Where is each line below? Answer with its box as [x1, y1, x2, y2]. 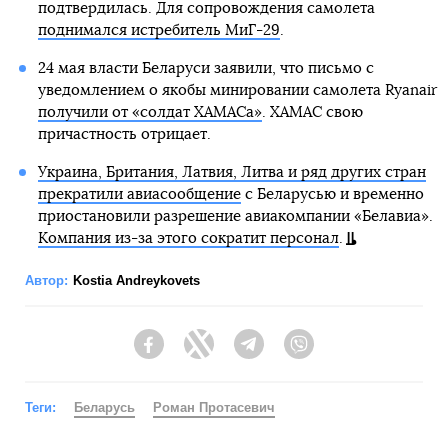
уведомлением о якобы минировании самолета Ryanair [37, 83, 437, 99]
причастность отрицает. [37, 127, 211, 143]
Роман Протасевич [153, 400, 275, 416]
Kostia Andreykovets [73, 273, 200, 289]
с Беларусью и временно [240, 187, 424, 203]
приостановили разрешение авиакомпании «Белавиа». [37, 209, 433, 225]
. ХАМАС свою [261, 105, 363, 121]
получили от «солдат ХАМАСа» [37, 105, 262, 121]
